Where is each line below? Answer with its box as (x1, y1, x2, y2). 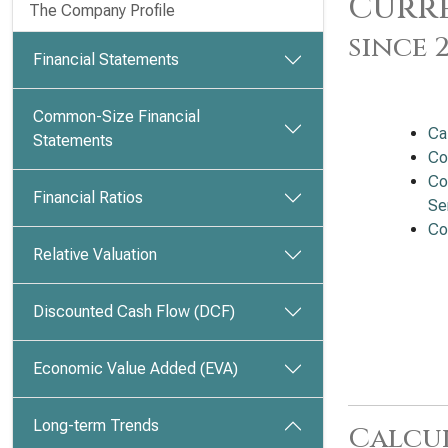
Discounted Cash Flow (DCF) (33, 302, 235, 321)
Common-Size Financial (33, 107, 200, 126)
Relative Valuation (33, 245, 157, 264)
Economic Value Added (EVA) (33, 359, 238, 378)
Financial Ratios (33, 188, 143, 207)
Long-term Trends (33, 416, 159, 435)
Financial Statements (33, 50, 179, 69)
